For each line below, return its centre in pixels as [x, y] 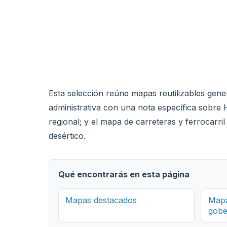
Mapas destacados [101, 200]
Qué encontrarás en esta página [124, 174]
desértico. [67, 136]
